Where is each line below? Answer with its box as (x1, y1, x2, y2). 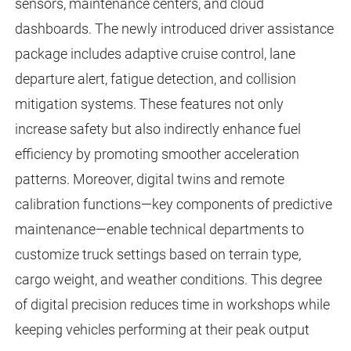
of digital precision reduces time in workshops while (14, 296, 330, 313)
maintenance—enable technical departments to (14, 221, 304, 238)
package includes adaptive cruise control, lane (14, 45, 295, 63)
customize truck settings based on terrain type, (14, 246, 301, 263)
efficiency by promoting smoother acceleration (14, 146, 299, 163)
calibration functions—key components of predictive (14, 196, 332, 213)
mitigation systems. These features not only (14, 96, 284, 113)
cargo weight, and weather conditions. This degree (14, 271, 322, 288)
